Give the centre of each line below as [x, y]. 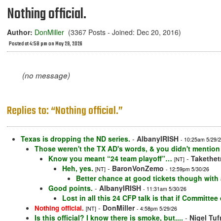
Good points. [71, 188]
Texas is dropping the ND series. [75, 139]
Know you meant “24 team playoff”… [110, 159]
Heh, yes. [78, 168]
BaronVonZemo [138, 168]
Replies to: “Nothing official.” [65, 111]
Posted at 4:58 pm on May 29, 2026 [46, 44]
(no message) [46, 75]
